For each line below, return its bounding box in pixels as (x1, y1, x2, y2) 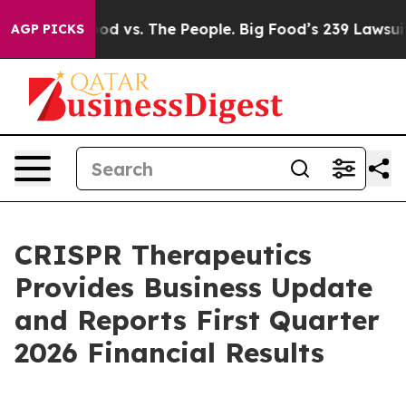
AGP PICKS (11, 21, 84, 37)
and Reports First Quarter (14, 303, 380, 337)
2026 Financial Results (14, 335, 324, 370)
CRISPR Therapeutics (14, 237, 312, 272)
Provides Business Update (14, 270, 372, 304)
